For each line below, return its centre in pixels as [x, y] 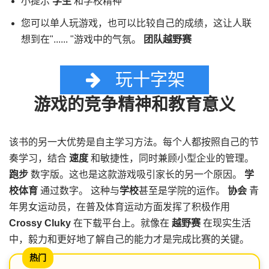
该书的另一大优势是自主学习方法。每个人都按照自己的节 [134, 142]
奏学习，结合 [39, 159]
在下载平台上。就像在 [121, 223]
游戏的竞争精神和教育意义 [134, 105]
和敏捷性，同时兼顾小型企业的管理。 [171, 159]
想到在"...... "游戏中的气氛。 [82, 39]
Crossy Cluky [40, 223]
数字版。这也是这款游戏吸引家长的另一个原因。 [136, 175]
